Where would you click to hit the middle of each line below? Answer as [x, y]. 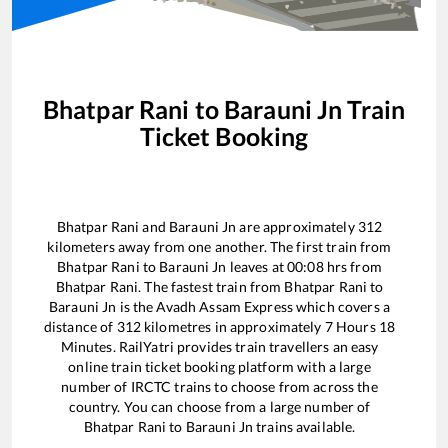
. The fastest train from [211, 287]
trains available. [304, 427]
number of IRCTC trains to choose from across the [219, 387]
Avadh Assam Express [224, 307]
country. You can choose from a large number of [219, 407]
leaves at [257, 267]
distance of [80, 327]
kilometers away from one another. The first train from [219, 247]
